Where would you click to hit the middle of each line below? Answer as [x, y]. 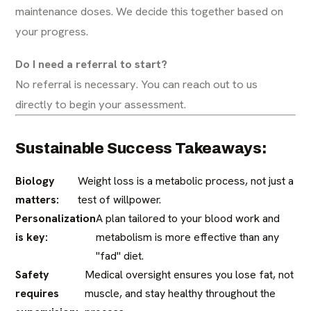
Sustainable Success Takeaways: [141, 148]
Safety [33, 274]
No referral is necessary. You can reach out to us [137, 84]
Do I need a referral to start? [92, 64]
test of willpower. [119, 199]
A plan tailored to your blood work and [188, 218]
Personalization [56, 218]
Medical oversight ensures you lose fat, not [189, 274]
